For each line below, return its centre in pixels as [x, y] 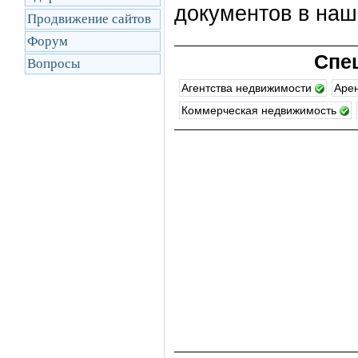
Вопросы [54, 64]
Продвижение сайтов [89, 19]
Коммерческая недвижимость [261, 110]
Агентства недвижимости [248, 88]
